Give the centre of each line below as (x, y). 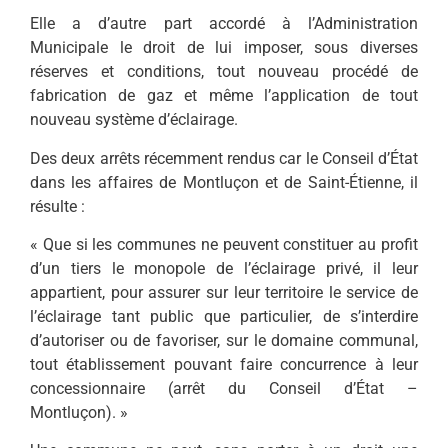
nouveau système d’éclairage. (134, 120)
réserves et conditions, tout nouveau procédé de (224, 72)
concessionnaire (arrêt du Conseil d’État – (224, 389)
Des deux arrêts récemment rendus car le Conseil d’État (224, 158)
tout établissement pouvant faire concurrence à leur (224, 365)
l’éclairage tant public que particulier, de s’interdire (224, 317)
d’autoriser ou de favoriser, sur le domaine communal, (224, 341)
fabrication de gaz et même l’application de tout (224, 96)
